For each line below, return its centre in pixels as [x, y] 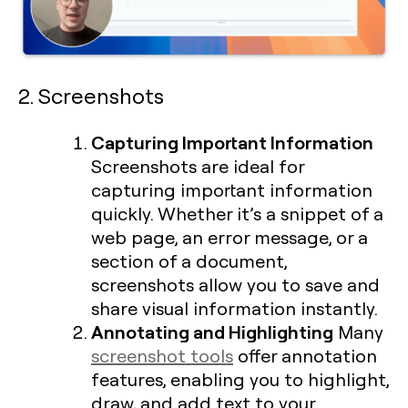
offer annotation [305, 355]
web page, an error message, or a [229, 236]
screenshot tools [162, 355]
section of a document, [189, 260]
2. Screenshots [91, 95]
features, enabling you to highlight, [240, 378]
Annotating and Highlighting [212, 331]
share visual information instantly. [235, 307]
